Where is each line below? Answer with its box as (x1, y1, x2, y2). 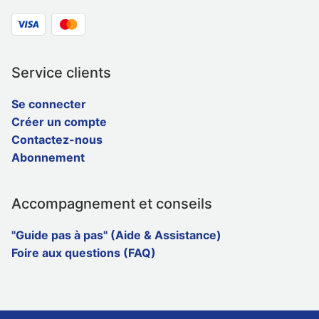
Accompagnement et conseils (11, 194, 212, 212)
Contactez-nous (11, 132, 103, 147)
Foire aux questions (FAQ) (11, 245, 156, 260)
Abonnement (11, 150, 85, 164)
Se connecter (11, 96, 86, 111)
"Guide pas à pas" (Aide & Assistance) (11, 227, 221, 242)
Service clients (11, 63, 111, 81)
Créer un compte (11, 114, 107, 129)
